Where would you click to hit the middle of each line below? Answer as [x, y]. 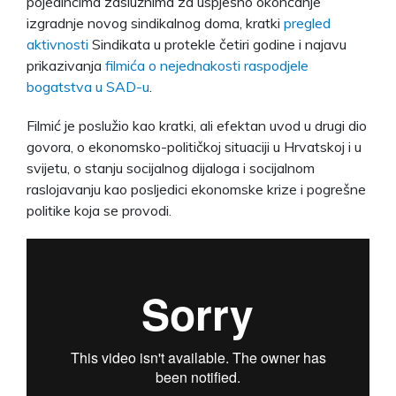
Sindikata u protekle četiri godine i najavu [217, 44]
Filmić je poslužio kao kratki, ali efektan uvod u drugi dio [197, 125]
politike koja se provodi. [99, 210]
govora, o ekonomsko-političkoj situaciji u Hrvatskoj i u [194, 146]
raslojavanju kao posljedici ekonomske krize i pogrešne [196, 189]
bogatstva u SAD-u [88, 86]
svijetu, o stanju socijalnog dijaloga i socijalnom [171, 168]
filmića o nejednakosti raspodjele [207, 65]
